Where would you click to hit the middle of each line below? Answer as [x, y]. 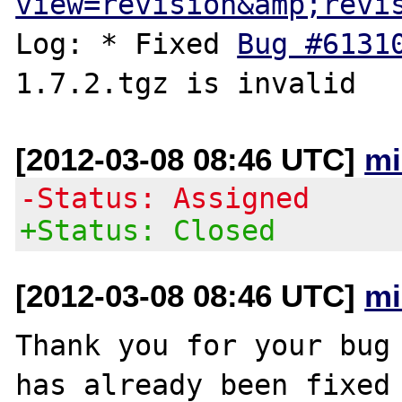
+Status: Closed [148, 230]
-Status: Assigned [165, 198]
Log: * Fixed [127, 44]
